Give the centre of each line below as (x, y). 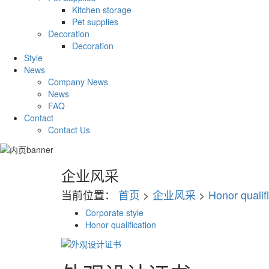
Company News (78, 82)
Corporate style (114, 212)
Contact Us (69, 130)
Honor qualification (121, 224)
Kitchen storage (102, 10)
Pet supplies (95, 22)
